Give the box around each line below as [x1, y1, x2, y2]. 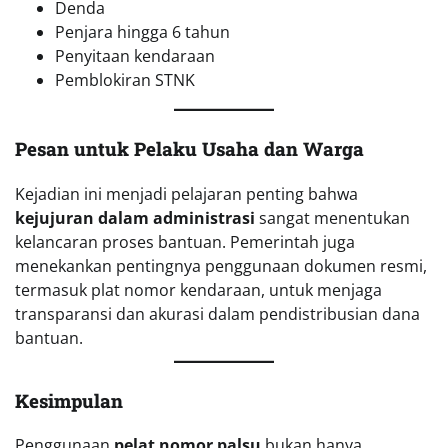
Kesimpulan [15, 387, 123, 413]
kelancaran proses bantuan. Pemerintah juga [15, 230, 355, 253]
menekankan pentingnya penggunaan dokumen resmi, [15, 254, 427, 277]
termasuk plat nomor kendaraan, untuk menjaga [15, 278, 382, 301]
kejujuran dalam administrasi [15, 206, 255, 229]
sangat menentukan [255, 206, 410, 229]
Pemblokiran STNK [55, 68, 195, 91]
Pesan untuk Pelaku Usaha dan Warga [15, 135, 364, 161]
